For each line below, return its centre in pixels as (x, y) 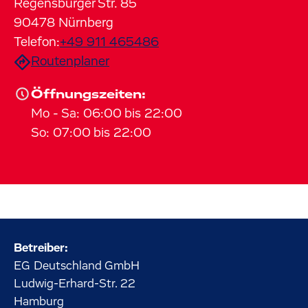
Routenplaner (70, 62)
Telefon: (37, 42)
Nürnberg (86, 23)
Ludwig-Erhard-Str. (67, 284)
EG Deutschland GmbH (77, 266)
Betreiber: (41, 248)
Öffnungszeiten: (88, 95)
